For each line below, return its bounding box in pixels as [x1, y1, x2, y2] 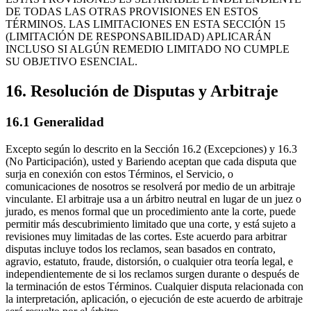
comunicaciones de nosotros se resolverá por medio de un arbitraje [6, 180, 295, 192]
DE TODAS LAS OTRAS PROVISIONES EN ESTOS [6, 6, 258, 18]
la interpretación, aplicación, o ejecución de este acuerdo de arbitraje [6, 292, 303, 305]
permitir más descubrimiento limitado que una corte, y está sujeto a [6, 217, 296, 230]
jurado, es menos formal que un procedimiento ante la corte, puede [6, 205, 296, 217]
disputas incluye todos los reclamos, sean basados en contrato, [6, 242, 276, 255]
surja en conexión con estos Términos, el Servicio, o [6, 167, 233, 180]
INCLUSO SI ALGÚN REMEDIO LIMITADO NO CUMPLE [6, 43, 289, 56]
